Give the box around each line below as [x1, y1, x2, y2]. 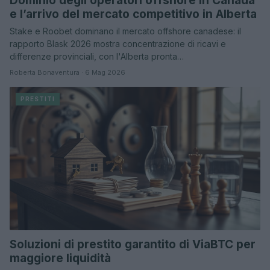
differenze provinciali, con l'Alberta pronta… [10, 51, 184, 62]
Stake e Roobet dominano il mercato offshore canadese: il [10, 26, 241, 37]
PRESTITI [20, 95, 55, 103]
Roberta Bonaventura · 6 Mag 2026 [10, 68, 125, 77]
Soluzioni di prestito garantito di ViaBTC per [10, 237, 256, 251]
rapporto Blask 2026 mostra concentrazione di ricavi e [10, 39, 226, 49]
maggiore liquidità [10, 251, 111, 265]
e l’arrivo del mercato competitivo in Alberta [10, 7, 257, 22]
